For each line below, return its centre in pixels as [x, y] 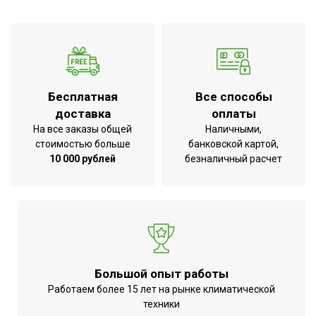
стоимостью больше [83, 144]
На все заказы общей [83, 129]
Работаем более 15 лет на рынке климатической [162, 290]
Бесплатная [83, 97]
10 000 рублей [83, 159]
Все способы [233, 97]
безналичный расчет [233, 159]
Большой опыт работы [162, 274]
